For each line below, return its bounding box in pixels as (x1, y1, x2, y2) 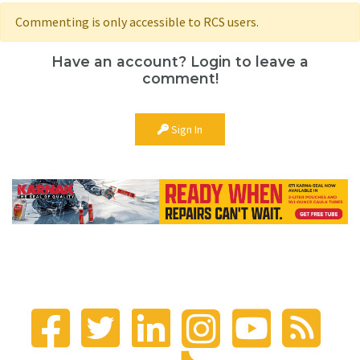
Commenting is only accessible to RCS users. (14, 14, 259, 31)
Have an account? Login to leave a (51, 52, 309, 70)
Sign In (169, 121, 202, 137)
